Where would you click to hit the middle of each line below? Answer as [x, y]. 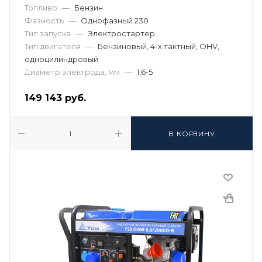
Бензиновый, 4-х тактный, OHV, [158, 46]
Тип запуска [48, 33]
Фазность [44, 20]
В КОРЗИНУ [192, 134]
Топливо [41, 8]
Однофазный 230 [115, 20]
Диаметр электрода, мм [72, 72]
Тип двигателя [53, 46]
